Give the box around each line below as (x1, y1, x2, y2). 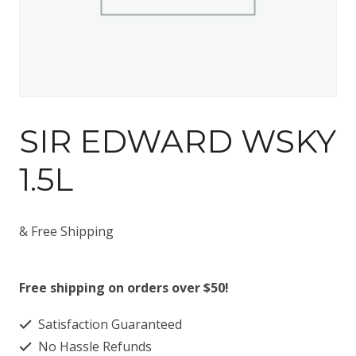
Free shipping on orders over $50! (19, 279, 229, 296)
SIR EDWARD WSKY (19, 122, 336, 161)
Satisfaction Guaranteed (35, 315, 182, 333)
